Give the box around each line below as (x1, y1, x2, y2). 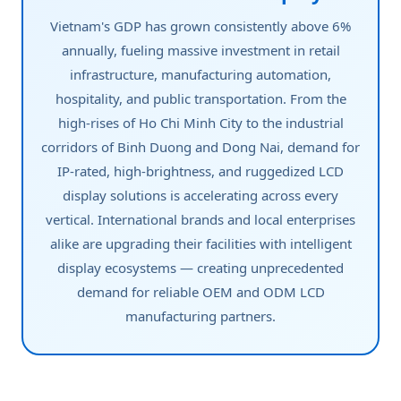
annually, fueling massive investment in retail (61, 41, 340, 59)
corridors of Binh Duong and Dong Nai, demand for (41, 138, 360, 156)
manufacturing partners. (125, 307, 276, 325)
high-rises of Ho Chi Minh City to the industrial (57, 114, 344, 132)
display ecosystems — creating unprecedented (57, 259, 344, 277)
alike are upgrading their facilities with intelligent (49, 235, 352, 252)
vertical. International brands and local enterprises (46, 210, 355, 228)
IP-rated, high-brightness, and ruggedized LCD (57, 162, 344, 180)
